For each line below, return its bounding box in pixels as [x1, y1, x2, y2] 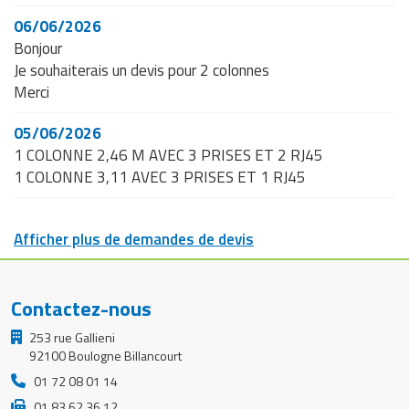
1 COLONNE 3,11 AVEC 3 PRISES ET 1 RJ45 [14, 164, 306, 189]
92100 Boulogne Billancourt [28, 345, 182, 365]
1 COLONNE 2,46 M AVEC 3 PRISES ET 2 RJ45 [14, 142, 323, 167]
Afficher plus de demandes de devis [14, 226, 254, 251]
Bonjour [14, 36, 62, 60]
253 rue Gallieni [28, 327, 115, 347]
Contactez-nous [10, 292, 152, 324]
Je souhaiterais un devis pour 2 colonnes [14, 58, 269, 82]
